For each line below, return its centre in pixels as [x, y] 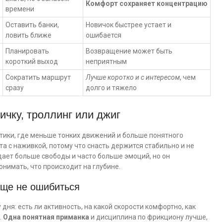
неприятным [106, 61]
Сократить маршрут [38, 77]
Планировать [27, 51]
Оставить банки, [32, 25]
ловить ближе [28, 35]
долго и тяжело [111, 88]
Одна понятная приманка [46, 217]
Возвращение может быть [129, 51]
